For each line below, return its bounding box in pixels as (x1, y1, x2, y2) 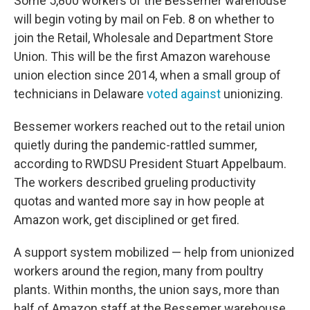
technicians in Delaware (14, 86, 147, 101)
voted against (147, 86, 221, 101)
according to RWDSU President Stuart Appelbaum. (14, 156, 286, 171)
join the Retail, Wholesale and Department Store (14, 30, 273, 45)
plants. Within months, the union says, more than (14, 282, 280, 297)
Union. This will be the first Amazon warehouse (14, 49, 271, 64)
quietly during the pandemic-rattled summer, (14, 138, 257, 152)
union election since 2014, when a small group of (14, 68, 281, 82)
